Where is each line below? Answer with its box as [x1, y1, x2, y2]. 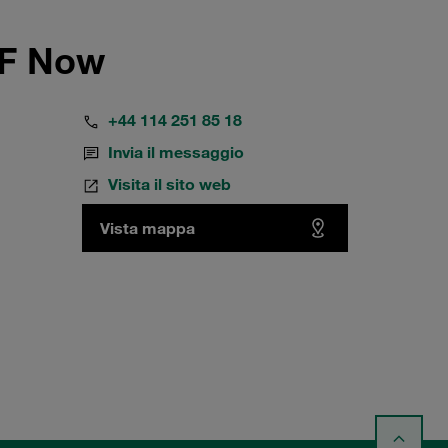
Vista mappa [99, 218, 195, 238]
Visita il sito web [107, 174, 231, 194]
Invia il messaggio [107, 142, 244, 162]
